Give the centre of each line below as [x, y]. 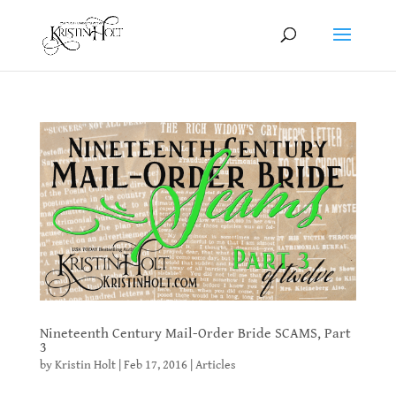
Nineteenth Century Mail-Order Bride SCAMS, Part [195, 333]
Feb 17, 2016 [155, 365]
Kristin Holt [85, 365]
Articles [215, 365]
